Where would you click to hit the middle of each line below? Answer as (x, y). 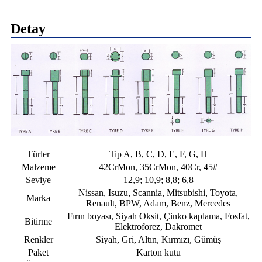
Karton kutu (158, 253)
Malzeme (38, 167)
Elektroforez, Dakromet (158, 227)
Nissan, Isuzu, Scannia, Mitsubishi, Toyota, (158, 193)
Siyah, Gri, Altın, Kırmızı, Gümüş (158, 240)
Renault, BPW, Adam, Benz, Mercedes (158, 204)
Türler (38, 154)
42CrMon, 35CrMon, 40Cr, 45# (158, 167)
